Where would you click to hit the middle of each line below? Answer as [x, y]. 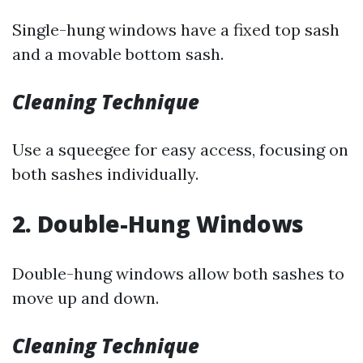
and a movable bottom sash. [118, 54]
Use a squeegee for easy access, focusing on [180, 149]
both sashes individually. [105, 174]
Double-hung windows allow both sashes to [178, 273]
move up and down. [85, 298]
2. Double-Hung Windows [158, 224]
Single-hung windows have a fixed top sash [176, 30]
